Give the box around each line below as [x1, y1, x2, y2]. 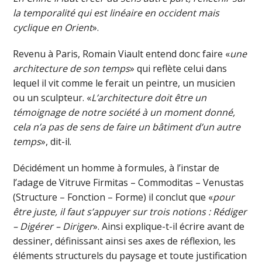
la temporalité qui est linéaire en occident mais [13, 6, 220, 19]
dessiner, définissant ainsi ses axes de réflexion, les [13, 234, 236, 247]
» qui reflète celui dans [130, 61, 227, 75]
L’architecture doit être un [91, 91, 207, 104]
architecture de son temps [13, 61, 130, 75]
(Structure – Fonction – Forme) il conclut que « [13, 190, 213, 204]
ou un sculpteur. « [13, 91, 92, 104]
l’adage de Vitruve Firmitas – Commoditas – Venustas [13, 175, 244, 189]
